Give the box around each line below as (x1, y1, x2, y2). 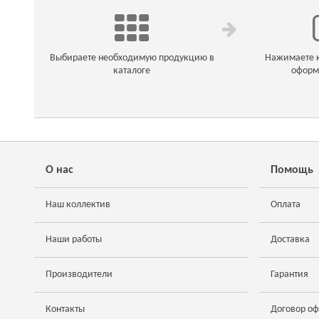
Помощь (271, 164, 313, 176)
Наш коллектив (46, 199, 110, 210)
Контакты (46, 304, 85, 315)
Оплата (271, 199, 300, 210)
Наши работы (46, 234, 102, 245)
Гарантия (271, 269, 308, 280)
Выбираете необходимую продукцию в (49, 53, 214, 63)
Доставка (271, 234, 310, 245)
